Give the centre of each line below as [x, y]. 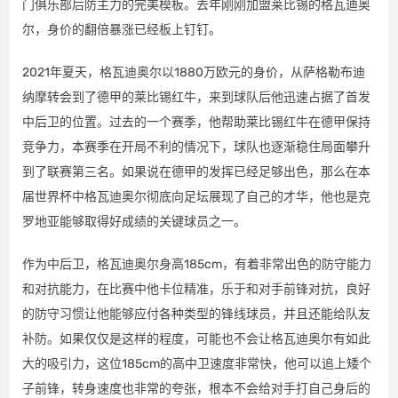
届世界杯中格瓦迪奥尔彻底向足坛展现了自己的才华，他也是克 [196, 196]
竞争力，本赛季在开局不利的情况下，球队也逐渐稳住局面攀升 [196, 147]
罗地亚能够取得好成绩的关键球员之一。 [134, 221]
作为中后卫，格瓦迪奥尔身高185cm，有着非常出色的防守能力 [197, 264]
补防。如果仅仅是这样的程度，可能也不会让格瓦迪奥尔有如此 [196, 338]
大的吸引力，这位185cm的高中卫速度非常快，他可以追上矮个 [197, 363]
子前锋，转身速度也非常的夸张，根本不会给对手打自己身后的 [196, 388]
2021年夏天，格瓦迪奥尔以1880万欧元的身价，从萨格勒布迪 [194, 72]
